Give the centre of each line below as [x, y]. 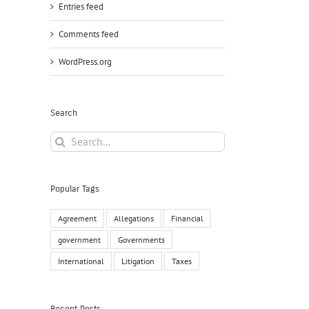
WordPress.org [85, 61]
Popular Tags [75, 189]
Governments [141, 240]
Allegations [134, 219]
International [81, 261]
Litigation [138, 261]
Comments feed [89, 34]
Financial [187, 219]
